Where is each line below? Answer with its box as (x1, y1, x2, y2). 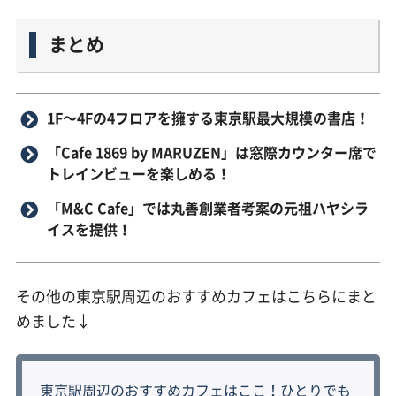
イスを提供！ (46, 217, 132, 240)
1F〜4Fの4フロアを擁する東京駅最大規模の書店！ (46, 106, 369, 128)
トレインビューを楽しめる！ (46, 162, 231, 184)
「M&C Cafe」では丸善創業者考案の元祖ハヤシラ (46, 196, 369, 218)
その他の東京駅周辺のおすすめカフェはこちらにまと (15, 284, 377, 307)
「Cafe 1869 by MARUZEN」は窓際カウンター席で (46, 141, 377, 163)
